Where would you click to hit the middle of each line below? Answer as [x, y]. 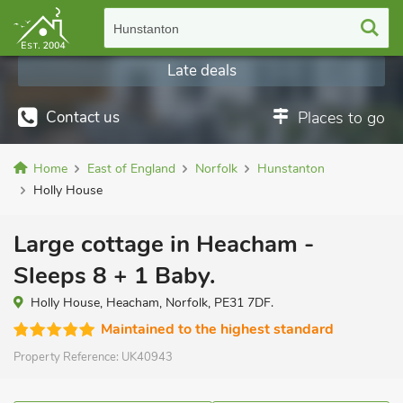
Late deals [201, 71]
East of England [131, 169]
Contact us [83, 117]
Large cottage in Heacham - [164, 244]
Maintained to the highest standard [217, 329]
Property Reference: [67, 357]
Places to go [341, 118]
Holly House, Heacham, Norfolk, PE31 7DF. [152, 303]
